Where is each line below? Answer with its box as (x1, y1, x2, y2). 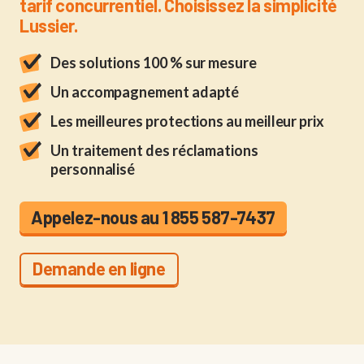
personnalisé (50, 160, 136, 179)
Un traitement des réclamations (50, 141, 258, 160)
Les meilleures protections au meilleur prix (50, 112, 324, 131)
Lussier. (19, 15, 78, 37)
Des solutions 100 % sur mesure (50, 54, 257, 72)
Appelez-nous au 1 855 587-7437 (31, 206, 275, 228)
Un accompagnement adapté (50, 83, 240, 102)
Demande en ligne (32, 258, 166, 279)
